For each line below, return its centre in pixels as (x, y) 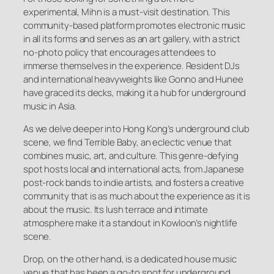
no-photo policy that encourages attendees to (120, 53)
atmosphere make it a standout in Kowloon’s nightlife (130, 223)
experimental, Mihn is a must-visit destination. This (127, 12)
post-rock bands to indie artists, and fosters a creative (134, 183)
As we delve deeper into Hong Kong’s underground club (136, 129)
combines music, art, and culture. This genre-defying (131, 156)
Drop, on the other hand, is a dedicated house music (130, 259)
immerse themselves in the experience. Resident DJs (131, 66)
